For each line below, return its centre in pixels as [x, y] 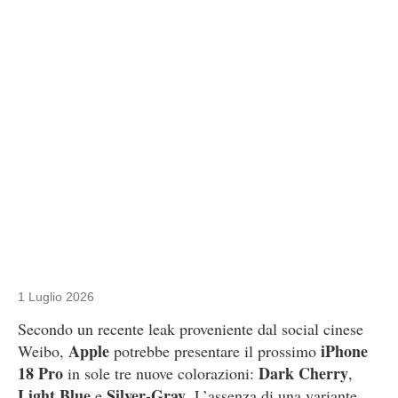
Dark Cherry [303, 373]
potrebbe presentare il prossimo [215, 351]
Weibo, [43, 351]
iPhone [344, 351]
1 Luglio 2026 [56, 297]
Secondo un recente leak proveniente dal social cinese [191, 329]
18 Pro [40, 373]
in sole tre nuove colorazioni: [161, 373]
